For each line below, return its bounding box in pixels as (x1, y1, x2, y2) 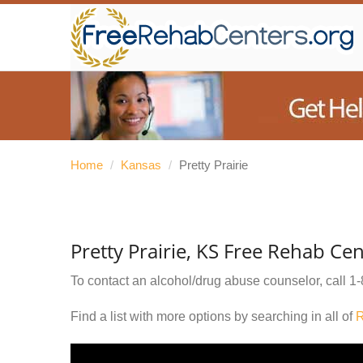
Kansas (121, 158, 161, 172)
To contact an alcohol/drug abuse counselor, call (70, 274, 349, 288)
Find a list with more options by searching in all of (70, 310, 356, 323)
